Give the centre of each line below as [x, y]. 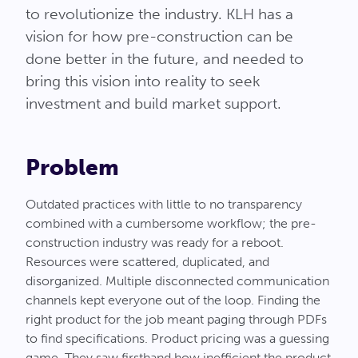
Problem [72, 167]
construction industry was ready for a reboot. [155, 243]
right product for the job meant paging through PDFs [176, 319]
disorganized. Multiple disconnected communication [177, 281]
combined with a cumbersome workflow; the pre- [171, 223]
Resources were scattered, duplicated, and [147, 262]
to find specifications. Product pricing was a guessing [177, 338]
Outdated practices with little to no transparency [164, 204]
